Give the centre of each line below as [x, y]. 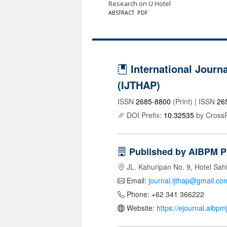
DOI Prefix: [144, 115]
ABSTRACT [121, 12]
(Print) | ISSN [194, 102]
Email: [137, 181]
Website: [141, 208]
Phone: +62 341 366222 [164, 194]
